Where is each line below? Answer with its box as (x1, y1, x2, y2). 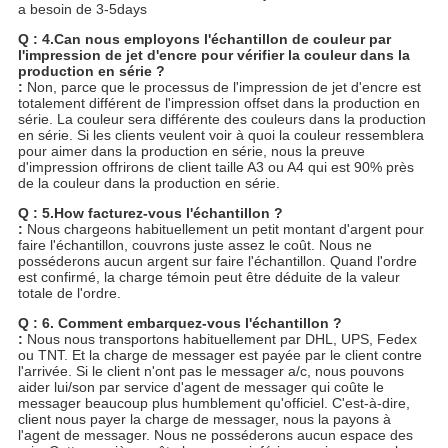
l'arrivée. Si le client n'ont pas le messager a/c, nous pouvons (17, 362, 404, 379)
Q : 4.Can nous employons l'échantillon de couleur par (17, 30, 391, 47)
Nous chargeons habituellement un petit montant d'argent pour (22, 220, 424, 237)
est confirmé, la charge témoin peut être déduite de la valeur (17, 268, 400, 285)
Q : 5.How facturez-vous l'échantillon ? (17, 204, 283, 221)
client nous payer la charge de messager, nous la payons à (17, 410, 391, 427)
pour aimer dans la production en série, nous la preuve (17, 142, 365, 159)
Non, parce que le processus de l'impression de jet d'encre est (22, 78, 421, 95)
